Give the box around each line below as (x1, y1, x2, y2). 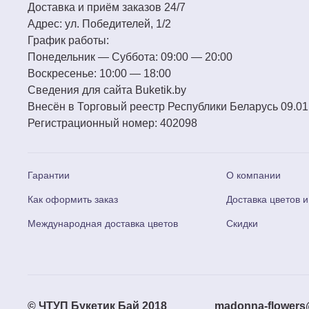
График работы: (28, 34, 109, 46)
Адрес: (28, 18, 62, 30)
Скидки (226, 218, 258, 229)
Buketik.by (132, 84, 186, 96)
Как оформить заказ (28, 194, 118, 205)
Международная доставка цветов (28, 218, 178, 229)
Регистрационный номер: (28, 117, 157, 129)
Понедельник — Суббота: (28, 51, 158, 63)
